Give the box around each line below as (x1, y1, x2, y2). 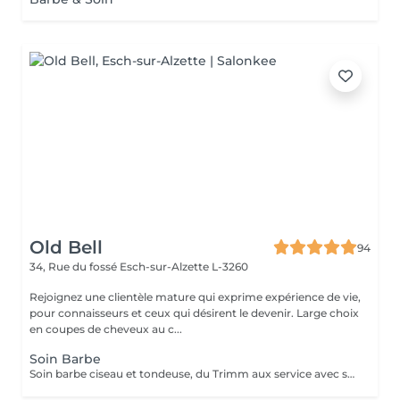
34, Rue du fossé (29, 260, 120, 273)
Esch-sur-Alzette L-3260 (120, 260, 248, 273)
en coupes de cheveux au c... (29, 322, 182, 336)
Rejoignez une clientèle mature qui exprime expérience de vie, (29, 290, 361, 304)
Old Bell (29, 237, 103, 258)
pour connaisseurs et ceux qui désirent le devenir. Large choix (29, 306, 359, 320)
